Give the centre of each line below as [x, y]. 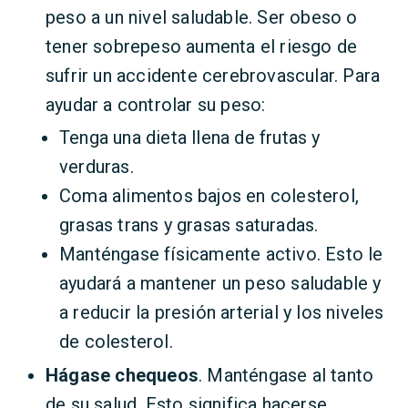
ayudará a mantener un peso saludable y [220, 283]
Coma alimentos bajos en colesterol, [209, 196]
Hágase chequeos [122, 375]
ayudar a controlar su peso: [156, 105]
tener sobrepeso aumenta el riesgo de [202, 46]
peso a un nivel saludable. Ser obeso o [202, 17]
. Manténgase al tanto [286, 375]
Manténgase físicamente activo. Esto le [221, 254]
